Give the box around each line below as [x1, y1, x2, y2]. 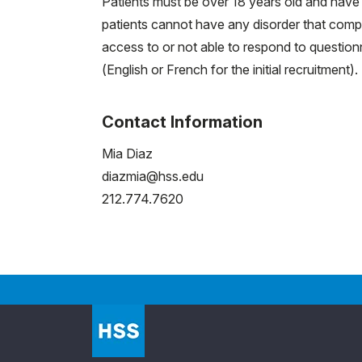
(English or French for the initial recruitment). [102, 61, 358, 78]
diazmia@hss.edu [102, 167, 204, 184]
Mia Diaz [102, 145, 153, 162]
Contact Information [102, 112, 263, 132]
